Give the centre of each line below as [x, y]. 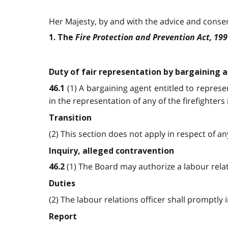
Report [63, 216]
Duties [62, 184]
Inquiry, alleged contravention [111, 151]
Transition [70, 118]
